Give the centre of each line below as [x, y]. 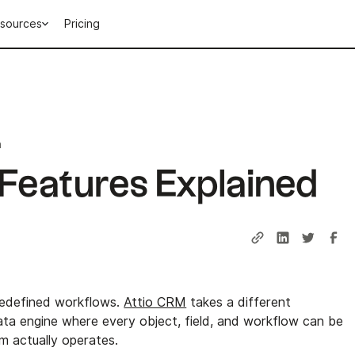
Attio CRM [155, 302]
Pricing [82, 24]
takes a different [239, 302]
